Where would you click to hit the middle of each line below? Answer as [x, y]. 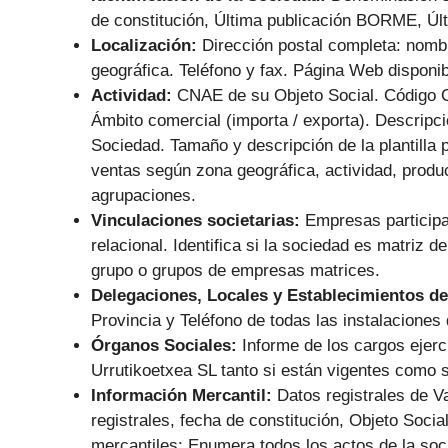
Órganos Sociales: [166, 346]
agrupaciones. [143, 196]
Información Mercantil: [184, 396]
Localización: [146, 46]
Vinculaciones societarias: [198, 221]
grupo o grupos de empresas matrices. [235, 271]
